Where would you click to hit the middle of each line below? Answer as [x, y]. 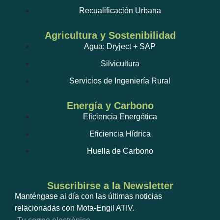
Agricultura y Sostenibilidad [110, 35]
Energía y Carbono [110, 105]
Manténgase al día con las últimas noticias [88, 196]
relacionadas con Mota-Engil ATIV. [75, 208]
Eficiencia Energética [120, 116]
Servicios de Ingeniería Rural [120, 81]
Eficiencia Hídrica [120, 134]
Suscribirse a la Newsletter [110, 185]
